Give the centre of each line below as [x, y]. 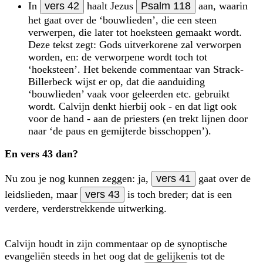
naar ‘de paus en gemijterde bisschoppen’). [120, 131]
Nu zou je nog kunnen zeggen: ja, [78, 178]
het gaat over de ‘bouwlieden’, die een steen [122, 20]
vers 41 [173, 178]
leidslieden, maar [43, 194]
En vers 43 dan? [41, 154]
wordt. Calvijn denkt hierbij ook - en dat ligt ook [132, 106]
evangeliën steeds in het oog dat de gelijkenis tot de [115, 256]
